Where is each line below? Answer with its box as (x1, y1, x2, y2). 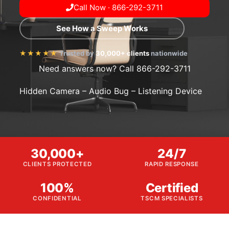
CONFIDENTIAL (33, 195, 82, 202)
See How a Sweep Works (56, 24, 148, 33)
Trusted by (58, 49, 96, 57)
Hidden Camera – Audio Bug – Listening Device (19, 86, 202, 96)
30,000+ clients (96, 49, 149, 57)
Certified (145, 180, 198, 196)
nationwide (151, 49, 188, 57)
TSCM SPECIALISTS (141, 195, 203, 202)
